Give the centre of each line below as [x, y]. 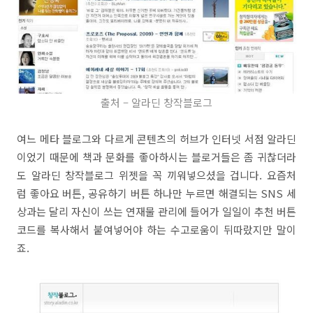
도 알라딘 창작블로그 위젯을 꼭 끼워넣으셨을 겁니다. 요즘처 [156, 175]
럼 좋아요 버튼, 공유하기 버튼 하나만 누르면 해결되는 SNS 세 [156, 193]
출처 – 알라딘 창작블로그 [156, 102]
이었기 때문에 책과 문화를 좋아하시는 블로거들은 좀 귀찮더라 [156, 156]
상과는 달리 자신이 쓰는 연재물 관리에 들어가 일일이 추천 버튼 [156, 211]
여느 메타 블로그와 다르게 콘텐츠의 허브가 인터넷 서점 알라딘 [156, 138]
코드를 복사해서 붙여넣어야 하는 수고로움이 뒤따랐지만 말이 [156, 229]
